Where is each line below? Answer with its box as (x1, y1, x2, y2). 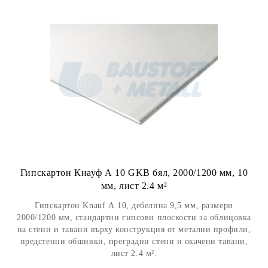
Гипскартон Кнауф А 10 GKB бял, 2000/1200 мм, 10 (20, 167, 248, 178)
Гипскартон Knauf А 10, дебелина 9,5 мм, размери (35, 201, 233, 210)
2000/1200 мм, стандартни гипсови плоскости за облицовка (17, 213, 251, 222)
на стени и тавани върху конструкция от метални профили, (17, 225, 251, 234)
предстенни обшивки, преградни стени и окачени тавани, (20, 237, 248, 246)
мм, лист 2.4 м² (100, 181, 167, 191)
